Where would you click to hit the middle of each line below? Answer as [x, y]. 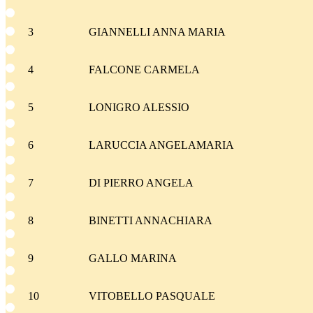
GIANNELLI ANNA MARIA [157, 32]
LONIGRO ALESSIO [139, 108]
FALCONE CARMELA [144, 70]
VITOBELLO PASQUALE [152, 296]
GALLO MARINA [132, 259]
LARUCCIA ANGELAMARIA [161, 145]
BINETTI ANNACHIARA [150, 221]
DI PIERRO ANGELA [141, 183]
